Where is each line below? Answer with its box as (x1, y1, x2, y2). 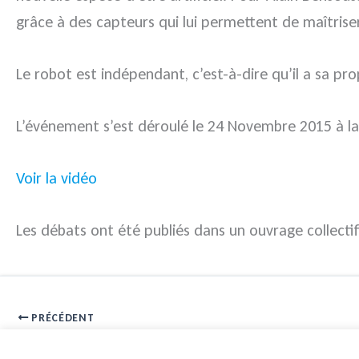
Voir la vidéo (16, 168, 97, 188)
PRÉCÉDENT (28, 311, 95, 325)
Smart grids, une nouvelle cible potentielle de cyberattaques (18, 333, 329, 349)
